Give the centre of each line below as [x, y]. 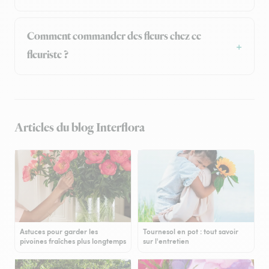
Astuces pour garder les [59, 231]
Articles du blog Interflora [80, 128]
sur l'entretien [166, 241]
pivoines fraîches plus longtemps [73, 241]
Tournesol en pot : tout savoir [191, 231]
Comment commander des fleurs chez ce [114, 36]
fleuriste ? [48, 55]
